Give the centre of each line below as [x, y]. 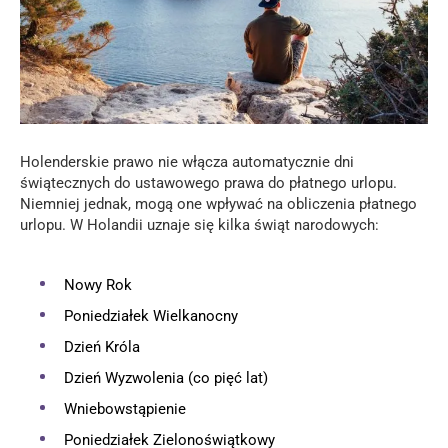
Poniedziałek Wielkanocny [151, 315]
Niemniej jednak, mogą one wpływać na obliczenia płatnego [218, 203]
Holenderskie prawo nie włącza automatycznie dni [187, 161]
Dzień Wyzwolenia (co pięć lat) [166, 377]
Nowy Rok [98, 284]
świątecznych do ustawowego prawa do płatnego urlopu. [208, 182]
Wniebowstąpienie [125, 408]
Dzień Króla [102, 346]
